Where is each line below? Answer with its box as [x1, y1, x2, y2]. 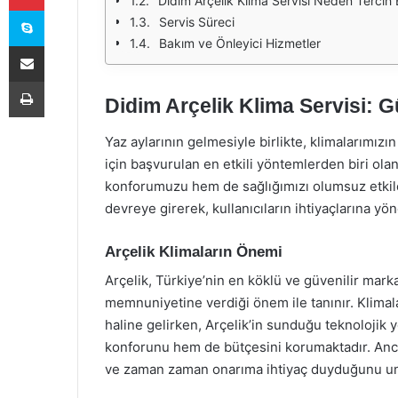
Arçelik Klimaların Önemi [105, 243, 283, 260]
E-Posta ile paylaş [44, 38, 78, 52]
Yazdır [44, 74, 77, 88]
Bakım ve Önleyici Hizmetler [159, 36, 321, 51]
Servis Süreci [159, 14, 235, 29]
